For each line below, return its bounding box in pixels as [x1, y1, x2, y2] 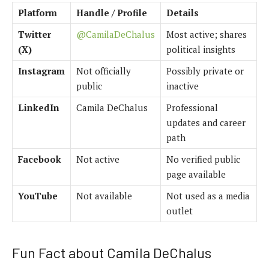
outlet [166, 204, 193, 217]
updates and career [166, 116, 246, 128]
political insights [166, 43, 235, 55]
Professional [166, 101, 218, 113]
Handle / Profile [76, 6, 147, 19]
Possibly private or [166, 64, 244, 77]
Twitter [18, 28, 51, 40]
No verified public [166, 153, 240, 165]
